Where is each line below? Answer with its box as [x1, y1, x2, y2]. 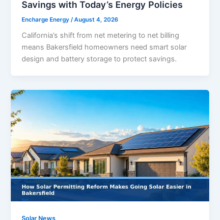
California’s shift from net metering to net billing [22, 31, 180, 40]
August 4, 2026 [74, 16, 119, 23]
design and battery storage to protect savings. [22, 55, 177, 64]
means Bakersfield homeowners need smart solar [22, 43, 187, 52]
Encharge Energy [22, 16, 71, 23]
